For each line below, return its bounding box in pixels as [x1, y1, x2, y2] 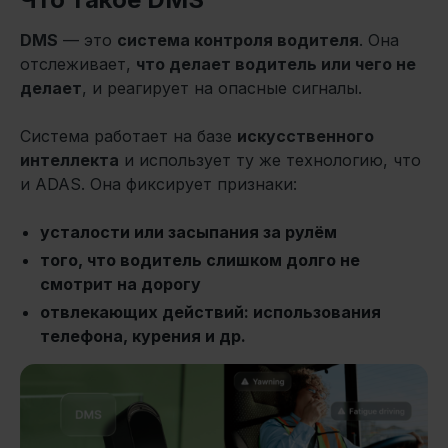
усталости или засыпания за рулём [40, 222, 337, 243]
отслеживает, [20, 54, 136, 75]
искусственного [237, 126, 374, 147]
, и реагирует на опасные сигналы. [82, 78, 362, 99]
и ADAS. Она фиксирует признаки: [20, 174, 297, 195]
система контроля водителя [117, 30, 359, 51]
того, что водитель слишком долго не [40, 250, 360, 271]
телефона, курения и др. [40, 326, 246, 347]
